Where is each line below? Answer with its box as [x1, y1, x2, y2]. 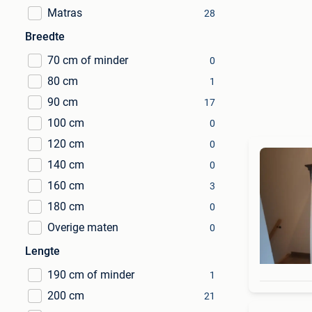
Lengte [25, 244, 60, 258]
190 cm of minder [47, 268, 134, 281]
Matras [47, 6, 82, 19]
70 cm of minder [47, 54, 128, 67]
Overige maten [47, 221, 118, 234]
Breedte [25, 30, 65, 43]
